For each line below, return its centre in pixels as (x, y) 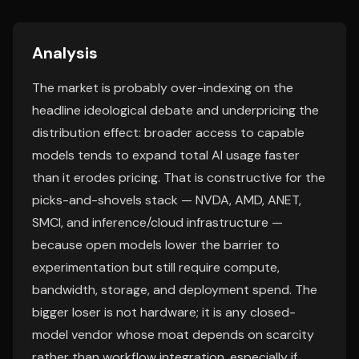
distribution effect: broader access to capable (168, 133)
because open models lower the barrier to (156, 245)
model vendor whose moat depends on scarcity (173, 335)
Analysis (65, 53)
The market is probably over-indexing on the (163, 88)
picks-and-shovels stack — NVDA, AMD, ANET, (167, 200)
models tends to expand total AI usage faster (166, 155)
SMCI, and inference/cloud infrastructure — (157, 222)
